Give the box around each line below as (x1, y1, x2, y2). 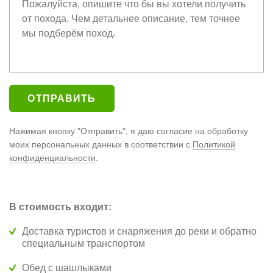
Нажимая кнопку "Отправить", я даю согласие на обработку (9, 126, 248, 136)
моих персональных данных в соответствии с (9, 140, 193, 149)
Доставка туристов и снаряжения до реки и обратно (22, 226, 257, 236)
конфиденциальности (9, 153, 96, 163)
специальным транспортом (22, 238, 145, 249)
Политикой (193, 140, 235, 149)
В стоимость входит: (9, 202, 112, 212)
